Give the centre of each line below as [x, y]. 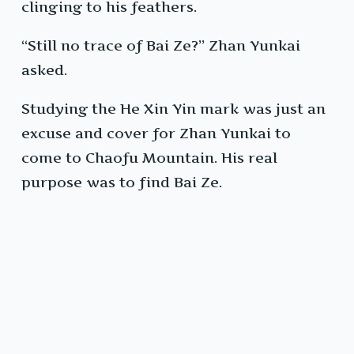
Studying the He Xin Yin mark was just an [173, 109]
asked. [44, 70]
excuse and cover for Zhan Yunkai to [156, 134]
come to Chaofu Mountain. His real [149, 158]
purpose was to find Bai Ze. [122, 183]
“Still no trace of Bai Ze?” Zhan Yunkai [161, 46]
